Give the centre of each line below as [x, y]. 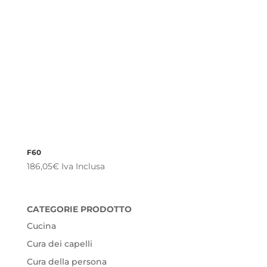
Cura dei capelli [59, 243]
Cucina [41, 226]
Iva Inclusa [83, 166]
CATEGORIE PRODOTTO [79, 209]
